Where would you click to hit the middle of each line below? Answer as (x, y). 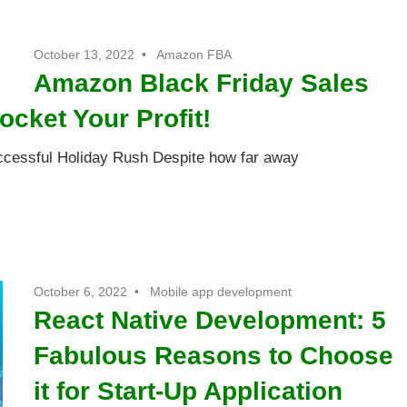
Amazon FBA (194, 55)
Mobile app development (221, 292)
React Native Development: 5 (210, 321)
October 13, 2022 (84, 55)
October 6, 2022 (81, 292)
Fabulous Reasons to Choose (214, 356)
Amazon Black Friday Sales (202, 84)
